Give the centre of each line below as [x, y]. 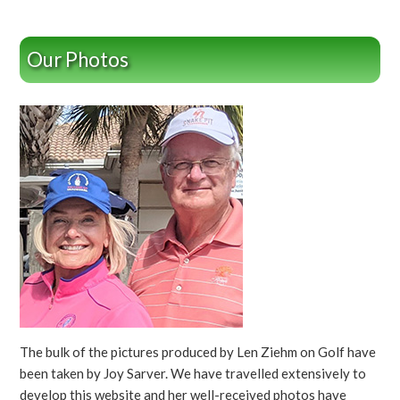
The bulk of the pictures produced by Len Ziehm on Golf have [198, 352]
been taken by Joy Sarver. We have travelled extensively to [193, 374]
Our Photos [78, 60]
